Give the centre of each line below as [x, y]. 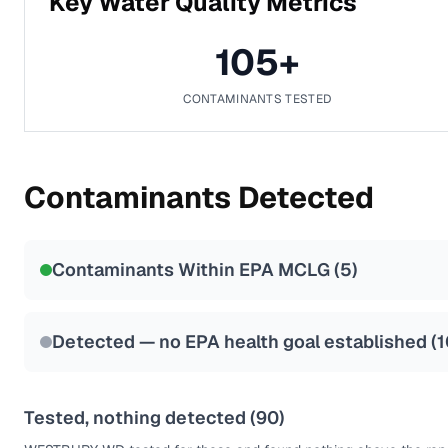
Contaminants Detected [199, 197]
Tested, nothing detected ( [140, 417]
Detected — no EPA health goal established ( [244, 341]
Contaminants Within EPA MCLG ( [196, 269]
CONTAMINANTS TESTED [257, 99]
